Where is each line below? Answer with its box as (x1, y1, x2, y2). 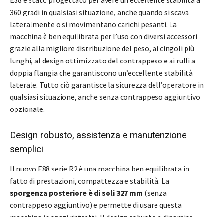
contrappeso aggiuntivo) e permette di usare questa (10, 200, 182, 210)
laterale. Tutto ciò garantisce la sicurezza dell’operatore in (10, 80, 204, 90)
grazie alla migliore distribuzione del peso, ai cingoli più (10, 44, 194, 54)
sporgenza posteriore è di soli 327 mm (10, 188, 144, 198)
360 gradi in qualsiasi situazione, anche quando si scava (10, 7, 189, 17)
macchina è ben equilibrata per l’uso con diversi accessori (10, 31, 197, 42)
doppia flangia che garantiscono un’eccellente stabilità (10, 68, 193, 78)
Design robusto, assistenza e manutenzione (10, 129, 186, 141)
